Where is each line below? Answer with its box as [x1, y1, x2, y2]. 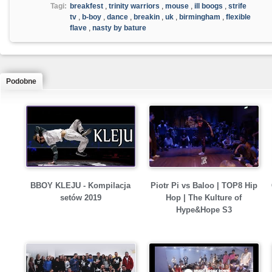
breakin [134, 13, 160, 21]
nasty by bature [92, 24, 146, 32]
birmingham [179, 13, 220, 21]
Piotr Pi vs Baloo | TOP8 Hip [150, 181, 257, 191]
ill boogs [194, 2, 223, 10]
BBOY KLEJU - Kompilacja [30, 181, 131, 191]
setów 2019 [59, 193, 101, 203]
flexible [226, 13, 251, 21]
